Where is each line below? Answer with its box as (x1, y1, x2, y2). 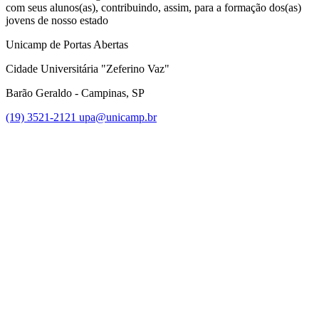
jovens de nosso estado (6, 14, 108, 26)
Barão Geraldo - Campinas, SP (6, 86, 145, 99)
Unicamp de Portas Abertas (6, 38, 128, 51)
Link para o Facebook (219, 122, 318, 135)
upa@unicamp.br (79, 110, 157, 123)
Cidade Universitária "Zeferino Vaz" (6, 62, 169, 75)
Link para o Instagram (219, 232, 318, 245)
